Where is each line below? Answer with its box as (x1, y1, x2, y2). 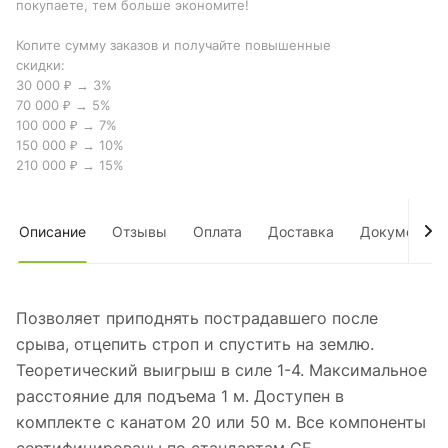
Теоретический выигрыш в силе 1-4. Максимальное (16, 360, 427, 381)
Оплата (193, 223, 242, 241)
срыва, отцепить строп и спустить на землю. (16, 334, 374, 355)
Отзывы (112, 223, 167, 241)
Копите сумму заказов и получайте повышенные (16, 37, 331, 54)
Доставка (268, 223, 334, 241)
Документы (360, 223, 439, 241)
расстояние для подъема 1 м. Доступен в (16, 386, 344, 407)
